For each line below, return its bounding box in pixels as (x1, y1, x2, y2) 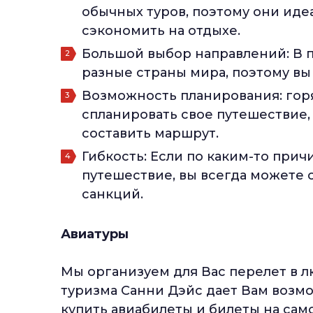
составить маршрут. (82, 126, 219, 141)
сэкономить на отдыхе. (82, 23, 240, 38)
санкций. (82, 187, 143, 202)
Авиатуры (61, 226, 129, 242)
